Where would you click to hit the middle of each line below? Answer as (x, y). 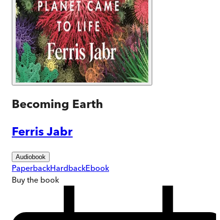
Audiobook (31, 157)
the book (42, 179)
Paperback (31, 168)
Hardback (68, 168)
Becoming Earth (57, 104)
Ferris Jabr (42, 131)
